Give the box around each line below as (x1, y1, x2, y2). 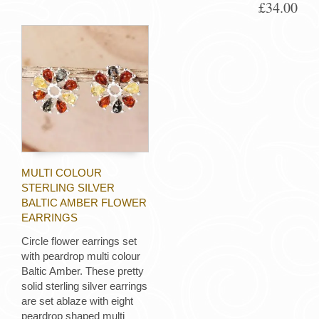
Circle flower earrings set (21, 234, 137, 247)
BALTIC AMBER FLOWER (21, 197, 147, 209)
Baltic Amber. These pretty (21, 264, 144, 277)
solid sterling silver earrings (21, 279, 147, 292)
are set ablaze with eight (21, 294, 133, 307)
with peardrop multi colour (21, 249, 140, 262)
